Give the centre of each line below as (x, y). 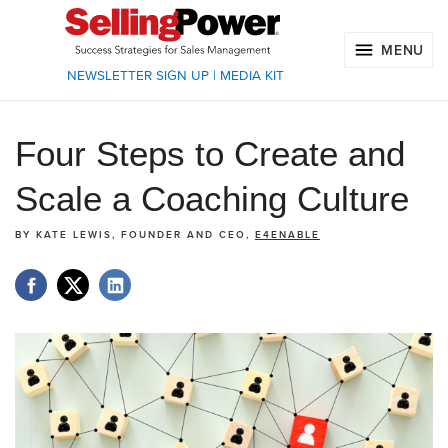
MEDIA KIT (251, 76)
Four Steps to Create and (210, 154)
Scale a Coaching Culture (212, 199)
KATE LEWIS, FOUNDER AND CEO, (145, 235)
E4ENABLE (287, 235)
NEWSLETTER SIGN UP (137, 76)
